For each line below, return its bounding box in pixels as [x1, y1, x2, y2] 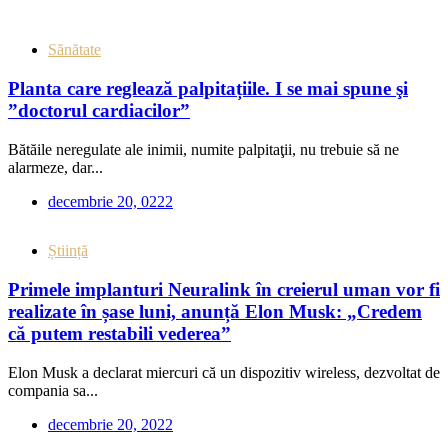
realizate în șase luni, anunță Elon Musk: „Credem [8, 301, 422, 323]
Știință [48, 242, 88, 260]
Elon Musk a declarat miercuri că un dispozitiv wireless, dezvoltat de [8, 363, 440, 381]
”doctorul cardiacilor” [8, 100, 190, 122]
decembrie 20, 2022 [48, 415, 173, 433]
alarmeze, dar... [8, 158, 103, 176]
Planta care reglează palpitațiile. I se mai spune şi [8, 78, 408, 100]
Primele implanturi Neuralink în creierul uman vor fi [8, 279, 440, 301]
